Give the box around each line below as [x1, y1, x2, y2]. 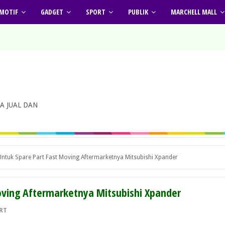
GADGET [41, 7, 63, 17]
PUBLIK [128, 7, 148, 17]
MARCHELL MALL [171, 7, 217, 17]
